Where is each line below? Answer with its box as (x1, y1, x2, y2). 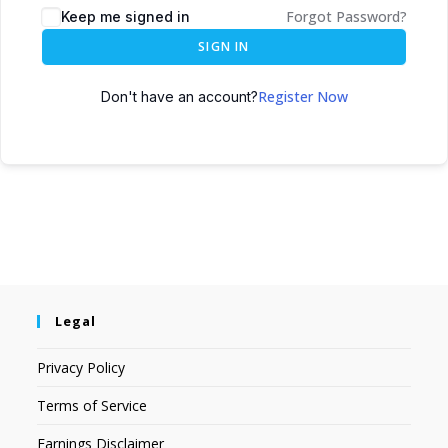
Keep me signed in (61, 8, 190, 25)
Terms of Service (37, 396, 148, 415)
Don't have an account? (100, 88, 258, 105)
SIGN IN (198, 38, 250, 55)
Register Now (257, 87, 348, 106)
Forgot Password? (286, 7, 407, 26)
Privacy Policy (37, 358, 126, 377)
